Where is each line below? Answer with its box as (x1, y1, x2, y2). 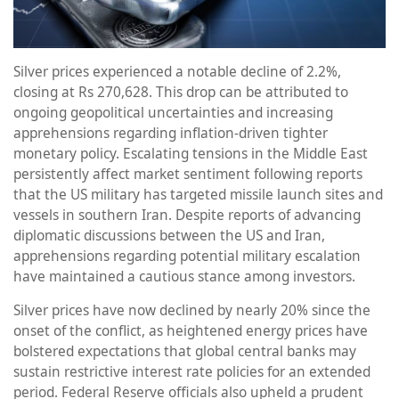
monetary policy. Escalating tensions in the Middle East (13, 144, 368, 164)
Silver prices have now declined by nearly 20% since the (13, 301, 370, 321)
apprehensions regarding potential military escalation (13, 247, 361, 266)
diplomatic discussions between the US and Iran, (13, 226, 325, 246)
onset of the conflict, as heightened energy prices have (13, 322, 368, 341)
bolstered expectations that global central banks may (13, 342, 356, 362)
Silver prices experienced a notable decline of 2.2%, (13, 62, 341, 82)
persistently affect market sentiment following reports (13, 165, 362, 184)
